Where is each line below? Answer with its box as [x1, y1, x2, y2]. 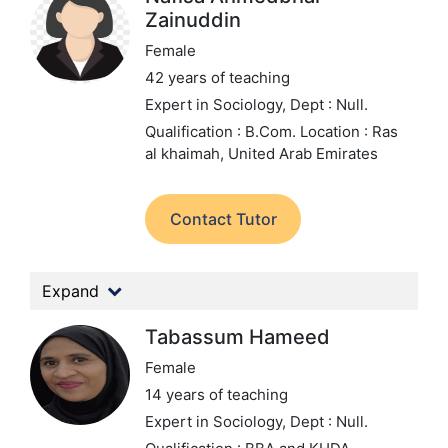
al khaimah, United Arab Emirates [145, 144, 378, 163]
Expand [42, 281, 99, 301]
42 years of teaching [145, 68, 290, 87]
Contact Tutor [169, 209, 277, 229]
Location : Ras [300, 122, 398, 141]
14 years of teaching [145, 385, 288, 404]
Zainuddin [145, 8, 241, 32]
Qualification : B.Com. [145, 122, 300, 141]
